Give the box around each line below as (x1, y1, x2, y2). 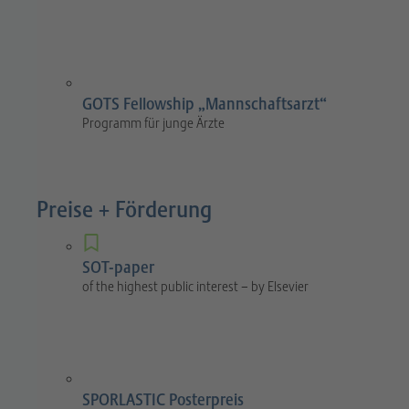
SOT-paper (82, 257, 154, 278)
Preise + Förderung (37, 195, 212, 225)
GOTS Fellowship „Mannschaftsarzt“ (82, 94, 327, 115)
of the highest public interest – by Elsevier (82, 278, 309, 296)
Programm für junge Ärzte (82, 115, 225, 132)
